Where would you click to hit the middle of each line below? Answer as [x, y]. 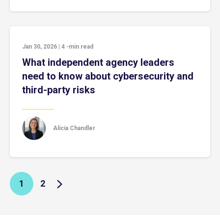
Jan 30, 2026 [40, 47]
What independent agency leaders [98, 62]
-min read [80, 47]
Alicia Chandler [74, 128]
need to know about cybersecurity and [108, 76]
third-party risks [59, 90]
